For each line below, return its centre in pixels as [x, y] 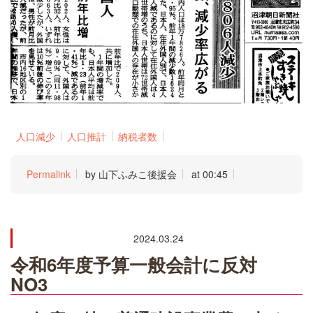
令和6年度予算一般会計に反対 [143, 264]
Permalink [49, 174]
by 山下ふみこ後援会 [131, 174]
